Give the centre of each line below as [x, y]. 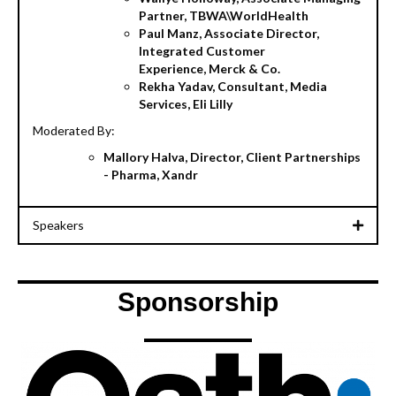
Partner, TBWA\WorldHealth [224, 16]
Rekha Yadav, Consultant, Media [233, 87]
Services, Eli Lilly [186, 104]
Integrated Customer [202, 51]
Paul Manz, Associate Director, [229, 34]
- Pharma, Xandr [151, 175]
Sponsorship [198, 302]
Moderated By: [74, 131]
